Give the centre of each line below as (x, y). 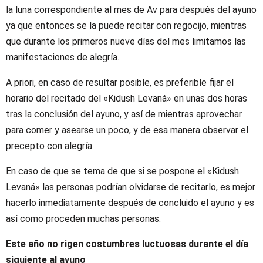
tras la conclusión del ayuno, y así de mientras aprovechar (124, 114)
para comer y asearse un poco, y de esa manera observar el (127, 130)
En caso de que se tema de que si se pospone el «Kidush (122, 171)
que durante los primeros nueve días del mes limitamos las (126, 41)
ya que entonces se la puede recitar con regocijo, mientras (126, 25)
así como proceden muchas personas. (83, 218)
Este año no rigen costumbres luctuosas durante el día (127, 244)
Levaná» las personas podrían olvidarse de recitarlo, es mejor (131, 187)
